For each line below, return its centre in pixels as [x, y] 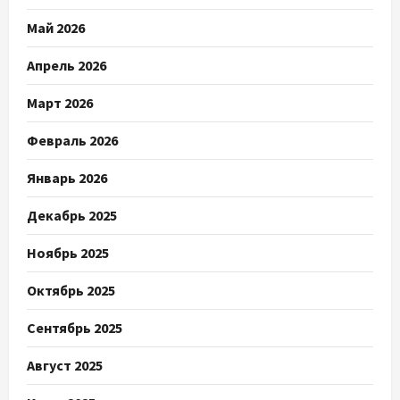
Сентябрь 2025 [75, 328]
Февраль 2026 [72, 141]
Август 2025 [65, 366]
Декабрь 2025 [72, 216]
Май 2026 [56, 28]
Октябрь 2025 [71, 291]
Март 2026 [60, 103]
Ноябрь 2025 [68, 253]
